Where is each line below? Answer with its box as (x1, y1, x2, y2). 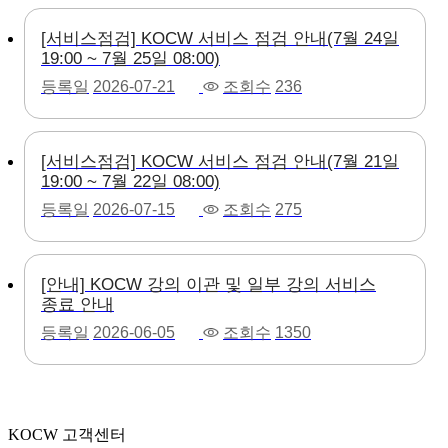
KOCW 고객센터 (8, 425, 126, 443)
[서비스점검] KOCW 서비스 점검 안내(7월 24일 (41, 28, 399, 48)
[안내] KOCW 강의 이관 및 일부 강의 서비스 (41, 274, 376, 294)
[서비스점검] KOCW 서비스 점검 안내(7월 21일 (41, 151, 399, 171)
